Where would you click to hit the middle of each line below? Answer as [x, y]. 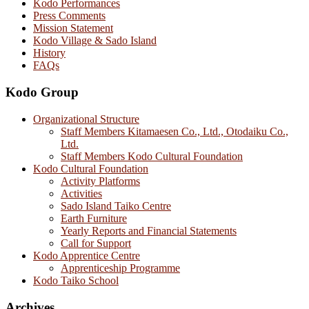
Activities [81, 193]
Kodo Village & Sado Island [95, 41]
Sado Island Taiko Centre [116, 206]
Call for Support [96, 243]
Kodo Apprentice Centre [87, 255]
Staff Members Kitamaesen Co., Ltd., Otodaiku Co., [175, 131]
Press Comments [69, 16]
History [49, 53]
